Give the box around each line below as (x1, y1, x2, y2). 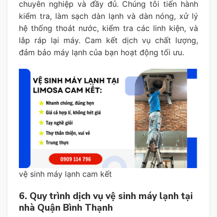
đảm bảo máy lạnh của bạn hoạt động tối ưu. (19, 47, 184, 57)
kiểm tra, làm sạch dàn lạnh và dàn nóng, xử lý (19, 11, 198, 21)
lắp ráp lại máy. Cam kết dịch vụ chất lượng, (19, 35, 198, 45)
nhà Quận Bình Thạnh (19, 201, 113, 215)
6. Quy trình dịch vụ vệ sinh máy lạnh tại (19, 190, 193, 203)
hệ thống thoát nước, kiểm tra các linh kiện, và (19, 23, 198, 33)
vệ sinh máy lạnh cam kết (19, 169, 112, 179)
